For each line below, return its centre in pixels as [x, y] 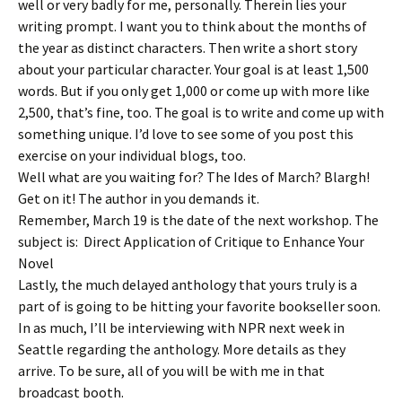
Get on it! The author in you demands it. [139, 198]
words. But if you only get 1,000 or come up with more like [194, 91]
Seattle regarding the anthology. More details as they [182, 349]
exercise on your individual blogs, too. [132, 155]
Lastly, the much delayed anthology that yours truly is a [188, 284]
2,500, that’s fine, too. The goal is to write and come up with [201, 112]
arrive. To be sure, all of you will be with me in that [171, 371]
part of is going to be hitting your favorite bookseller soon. [199, 306]
